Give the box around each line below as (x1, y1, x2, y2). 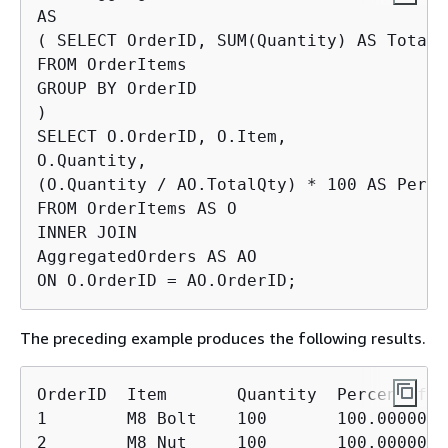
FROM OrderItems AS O (37, 198, 237, 218)
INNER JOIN (37, 222, 137, 242)
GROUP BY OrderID (37, 78, 197, 98)
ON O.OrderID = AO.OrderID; (37, 270, 297, 290)
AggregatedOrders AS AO (37, 246, 257, 266)
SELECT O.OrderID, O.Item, (37, 126, 287, 146)
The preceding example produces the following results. (20, 327, 426, 348)
